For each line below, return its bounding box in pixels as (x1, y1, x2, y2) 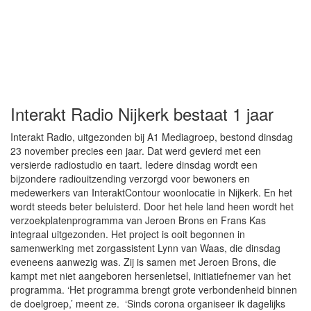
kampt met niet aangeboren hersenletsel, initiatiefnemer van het (10, 269, 291, 283)
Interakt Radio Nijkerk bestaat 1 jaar (10, 101, 274, 126)
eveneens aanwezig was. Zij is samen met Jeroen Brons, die (10, 255, 276, 269)
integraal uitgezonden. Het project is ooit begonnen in (10, 227, 245, 241)
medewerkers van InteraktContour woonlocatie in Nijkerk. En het (10, 185, 292, 199)
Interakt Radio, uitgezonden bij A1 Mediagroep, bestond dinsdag (10, 130, 293, 144)
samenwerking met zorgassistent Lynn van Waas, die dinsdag (10, 241, 280, 255)
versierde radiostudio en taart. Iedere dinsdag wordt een (10, 158, 258, 171)
